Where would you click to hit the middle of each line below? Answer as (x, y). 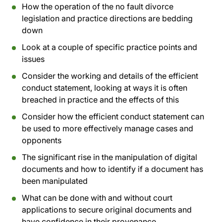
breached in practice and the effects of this (100, 100)
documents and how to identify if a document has (112, 169)
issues (33, 59)
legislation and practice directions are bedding (107, 18)
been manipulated (55, 181)
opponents (42, 140)
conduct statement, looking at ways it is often (105, 88)
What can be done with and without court (97, 198)
